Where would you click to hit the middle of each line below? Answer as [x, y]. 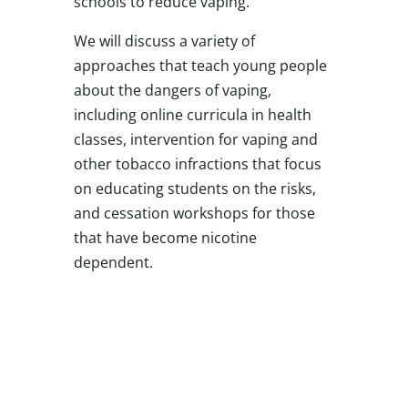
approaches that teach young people [200, 65]
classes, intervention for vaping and [195, 139]
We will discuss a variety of [164, 41]
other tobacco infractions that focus [197, 163]
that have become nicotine [165, 237]
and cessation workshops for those [194, 213]
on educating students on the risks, [194, 188]
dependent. [113, 262]
